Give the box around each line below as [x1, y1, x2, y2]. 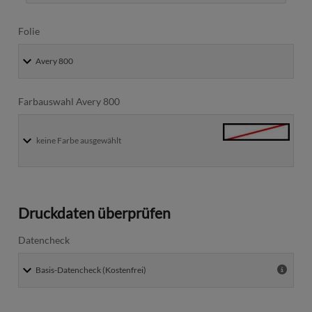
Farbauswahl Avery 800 [18, 95, 120, 108]
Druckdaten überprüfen [18, 204, 171, 222]
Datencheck [18, 234, 70, 247]
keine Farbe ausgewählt [36, 135, 121, 146]
